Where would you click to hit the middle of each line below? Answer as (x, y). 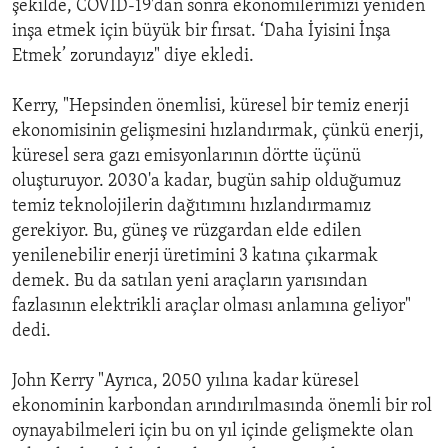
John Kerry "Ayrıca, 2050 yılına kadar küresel (185, 382)
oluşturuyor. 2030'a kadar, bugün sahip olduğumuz (206, 182)
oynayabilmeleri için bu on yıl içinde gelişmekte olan (212, 432)
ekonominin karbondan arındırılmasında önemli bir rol (222, 407)
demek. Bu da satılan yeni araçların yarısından (189, 282)
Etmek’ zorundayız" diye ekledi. (133, 57)
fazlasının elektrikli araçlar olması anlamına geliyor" (211, 307)
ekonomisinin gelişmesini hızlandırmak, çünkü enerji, (218, 132)
